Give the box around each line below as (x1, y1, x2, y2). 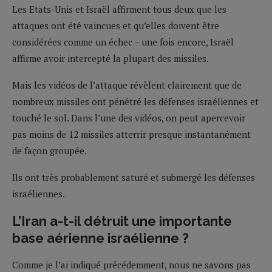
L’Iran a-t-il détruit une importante (12, 212, 232, 229)
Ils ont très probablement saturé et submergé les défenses (12, 171, 255, 183)
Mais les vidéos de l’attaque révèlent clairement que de (12, 78, 242, 91)
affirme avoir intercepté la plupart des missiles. (12, 52, 209, 64)
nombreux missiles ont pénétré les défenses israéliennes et (12, 95, 259, 107)
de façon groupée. (12, 144, 87, 157)
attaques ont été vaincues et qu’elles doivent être (12, 19, 219, 32)
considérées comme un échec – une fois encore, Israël (12, 35, 234, 48)
